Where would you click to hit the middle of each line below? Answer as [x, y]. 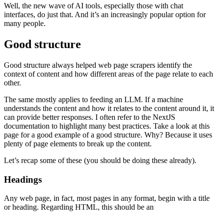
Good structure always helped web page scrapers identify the [98, 65]
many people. [25, 24]
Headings [23, 179]
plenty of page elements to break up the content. [78, 143]
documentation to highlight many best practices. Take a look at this [107, 126]
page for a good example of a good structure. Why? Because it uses [108, 135]
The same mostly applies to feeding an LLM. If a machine [94, 99]
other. [13, 82]
